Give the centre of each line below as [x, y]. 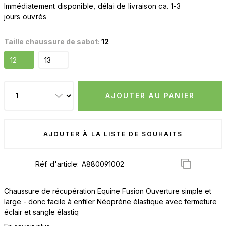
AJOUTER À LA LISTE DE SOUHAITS [113, 134]
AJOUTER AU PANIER [150, 95]
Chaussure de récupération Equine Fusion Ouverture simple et [107, 191]
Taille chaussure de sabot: [52, 41]
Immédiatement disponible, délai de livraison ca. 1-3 [92, 6]
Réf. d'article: [58, 164]
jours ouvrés [25, 16]
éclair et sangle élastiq [41, 212]
